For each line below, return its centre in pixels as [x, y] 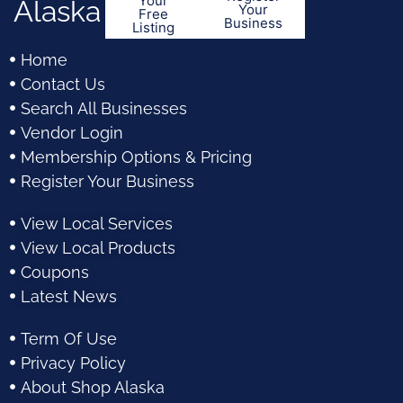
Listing [153, 27]
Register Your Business [107, 181]
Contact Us [63, 84]
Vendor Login [72, 132]
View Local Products [98, 247]
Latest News [68, 296]
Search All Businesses [103, 108]
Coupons [54, 272]
